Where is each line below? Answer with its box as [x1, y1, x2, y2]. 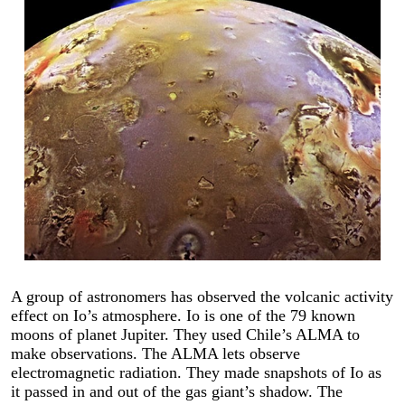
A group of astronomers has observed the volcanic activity [11, 287, 393, 306]
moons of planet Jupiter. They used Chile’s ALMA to [11, 325, 360, 344]
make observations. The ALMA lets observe [11, 344, 300, 363]
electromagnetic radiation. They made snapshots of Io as [11, 363, 381, 382]
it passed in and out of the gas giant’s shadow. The [11, 382, 343, 401]
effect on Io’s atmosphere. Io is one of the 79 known [11, 306, 355, 325]
